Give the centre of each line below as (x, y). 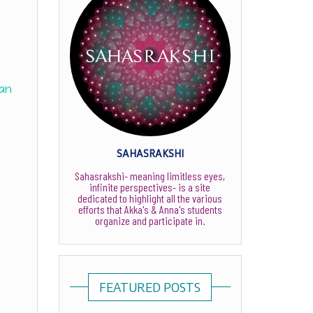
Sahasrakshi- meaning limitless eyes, (150, 175)
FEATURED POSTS (150, 286)
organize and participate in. (150, 220)
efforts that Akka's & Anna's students (150, 209)
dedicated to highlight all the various (150, 198)
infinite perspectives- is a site (150, 187)
